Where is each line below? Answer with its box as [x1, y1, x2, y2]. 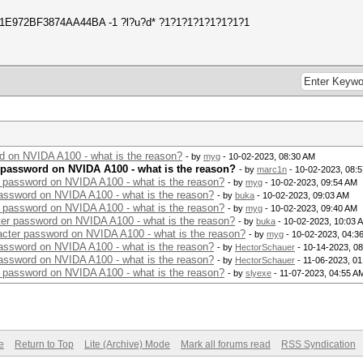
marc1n [257, 164, 287, 174]
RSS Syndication [281, 339, 356, 350]
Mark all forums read [181, 339, 271, 350]
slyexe [246, 268, 271, 278]
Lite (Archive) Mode [84, 339, 170, 350]
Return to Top [15, 339, 74, 350]
